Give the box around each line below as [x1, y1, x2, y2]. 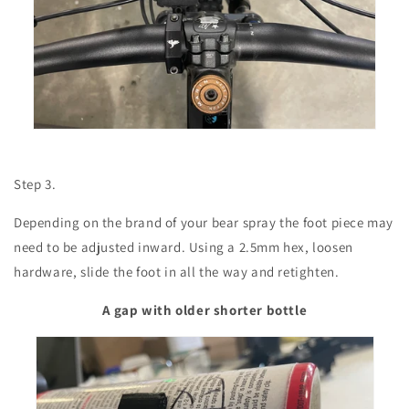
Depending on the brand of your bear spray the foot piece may [14, 214, 394, 232]
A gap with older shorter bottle [101, 301, 308, 320]
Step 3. [14, 175, 59, 194]
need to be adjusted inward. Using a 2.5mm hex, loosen [14, 238, 353, 257]
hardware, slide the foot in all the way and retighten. [14, 263, 340, 281]
